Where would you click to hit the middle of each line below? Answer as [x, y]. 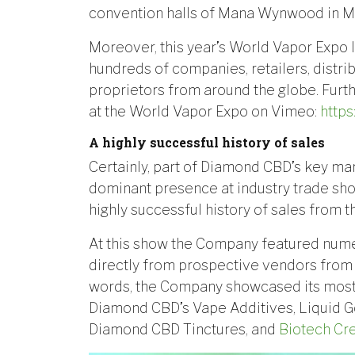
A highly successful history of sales [207, 142]
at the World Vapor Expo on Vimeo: [204, 111]
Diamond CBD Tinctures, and [184, 329]
